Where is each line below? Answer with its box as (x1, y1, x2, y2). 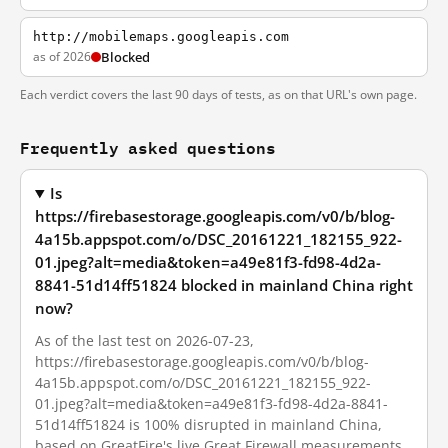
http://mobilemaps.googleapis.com (33, 29, 289, 44)
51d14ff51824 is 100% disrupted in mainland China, (35, 415, 382, 434)
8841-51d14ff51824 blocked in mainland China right (35, 276, 413, 295)
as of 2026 (33, 48, 91, 65)
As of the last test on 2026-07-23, (35, 331, 254, 350)
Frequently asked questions (20, 134, 276, 161)
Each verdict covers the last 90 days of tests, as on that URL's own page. (20, 86, 417, 103)
